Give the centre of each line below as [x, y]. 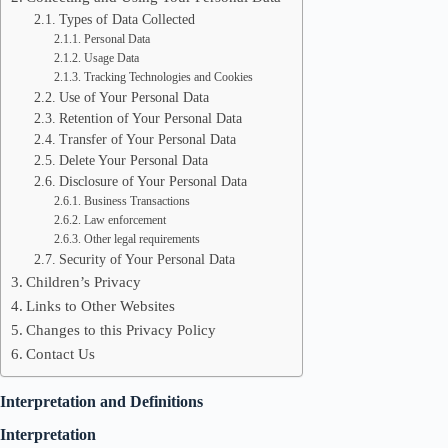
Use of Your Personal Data [133, 97]
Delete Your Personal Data [133, 160]
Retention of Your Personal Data [150, 118]
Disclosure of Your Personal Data [152, 181]
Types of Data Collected [126, 19]
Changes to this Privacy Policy [121, 329]
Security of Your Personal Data [146, 259]
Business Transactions [136, 201]
